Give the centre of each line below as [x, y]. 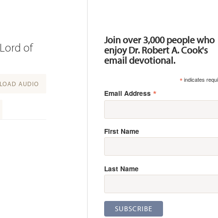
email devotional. [140, 60]
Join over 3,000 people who [160, 39]
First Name [122, 131]
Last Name [122, 169]
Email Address [129, 93]
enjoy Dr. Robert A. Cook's [156, 50]
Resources [120, 19]
